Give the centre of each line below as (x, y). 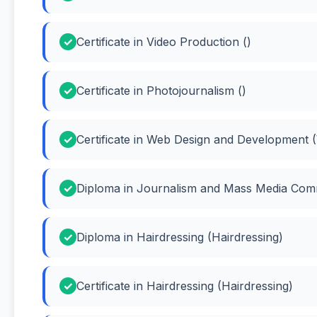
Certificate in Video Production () (164, 41)
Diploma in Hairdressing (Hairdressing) (180, 237)
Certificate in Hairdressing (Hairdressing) (185, 286)
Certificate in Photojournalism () (161, 90)
